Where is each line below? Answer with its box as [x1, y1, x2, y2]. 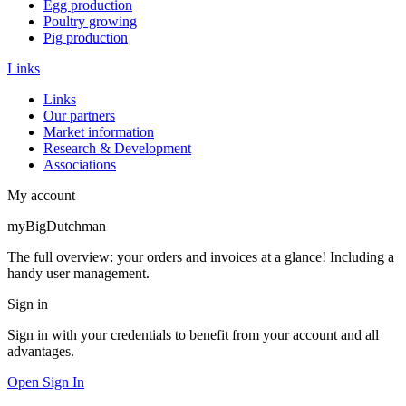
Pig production [43, 30, 128, 46]
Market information [43, 124, 154, 140]
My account [7, 188, 75, 204]
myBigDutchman [7, 218, 106, 235]
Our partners [43, 108, 115, 124]
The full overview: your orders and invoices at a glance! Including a [7, 249, 394, 266]
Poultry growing [43, 14, 137, 30]
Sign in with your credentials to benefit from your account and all [7, 327, 379, 343]
